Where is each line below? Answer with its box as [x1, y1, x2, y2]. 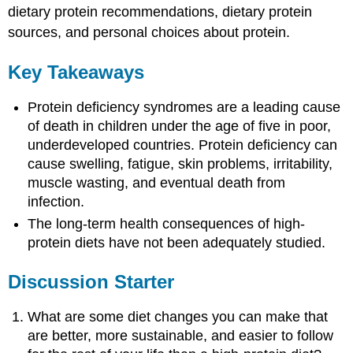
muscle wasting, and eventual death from [28, 174, 286, 191]
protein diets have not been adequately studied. [28, 234, 326, 251]
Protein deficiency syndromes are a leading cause [28, 98, 341, 115]
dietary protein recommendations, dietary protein [8, 3, 313, 20]
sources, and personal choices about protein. [8, 24, 291, 40]
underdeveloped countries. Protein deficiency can [28, 136, 338, 153]
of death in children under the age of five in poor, [28, 117, 332, 134]
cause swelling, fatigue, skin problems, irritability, [28, 155, 333, 172]
